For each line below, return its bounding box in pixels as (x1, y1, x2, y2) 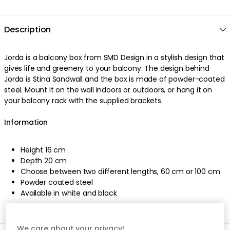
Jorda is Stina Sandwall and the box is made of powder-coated (4, 73, 225, 84)
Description (4, 23, 51, 35)
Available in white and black (21, 187, 117, 198)
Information (4, 117, 48, 127)
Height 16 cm (21, 144, 66, 155)
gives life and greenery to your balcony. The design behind (4, 63, 209, 73)
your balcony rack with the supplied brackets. (4, 95, 163, 106)
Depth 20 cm (21, 155, 67, 166)
